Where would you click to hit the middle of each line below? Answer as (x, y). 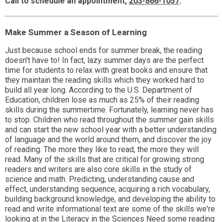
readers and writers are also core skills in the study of (98, 169)
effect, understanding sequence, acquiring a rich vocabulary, (108, 189)
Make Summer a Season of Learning (76, 32)
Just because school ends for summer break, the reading (104, 51)
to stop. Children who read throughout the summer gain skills (110, 120)
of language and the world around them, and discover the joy (108, 140)
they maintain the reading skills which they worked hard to (105, 80)
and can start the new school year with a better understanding (111, 130)
